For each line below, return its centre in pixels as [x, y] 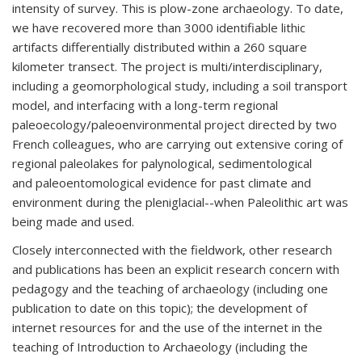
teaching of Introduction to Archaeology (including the [160, 347]
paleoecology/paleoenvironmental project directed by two [175, 124]
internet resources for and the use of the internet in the [167, 327]
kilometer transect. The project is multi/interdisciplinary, [167, 66]
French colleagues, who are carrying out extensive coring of [177, 144]
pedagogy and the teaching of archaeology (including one [170, 288]
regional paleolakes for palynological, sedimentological [162, 163]
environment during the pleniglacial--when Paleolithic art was [180, 202]
